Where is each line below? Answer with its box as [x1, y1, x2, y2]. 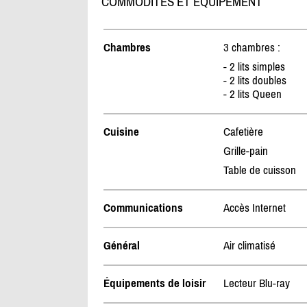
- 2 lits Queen [223, 87, 282, 101]
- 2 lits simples [223, 60, 285, 74]
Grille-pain [223, 144, 268, 158]
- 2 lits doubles [223, 73, 286, 88]
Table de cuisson [223, 163, 296, 177]
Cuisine [103, 125, 139, 139]
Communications [103, 201, 183, 215]
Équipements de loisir [103, 276, 206, 291]
